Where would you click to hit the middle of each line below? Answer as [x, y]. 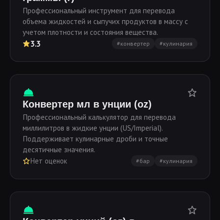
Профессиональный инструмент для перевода [99, 11]
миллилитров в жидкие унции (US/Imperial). [93, 128]
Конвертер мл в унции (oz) [87, 104]
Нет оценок [49, 161]
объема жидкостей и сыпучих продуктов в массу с [105, 21]
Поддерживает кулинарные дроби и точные [95, 139]
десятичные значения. [59, 150]
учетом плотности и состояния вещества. [90, 32]
